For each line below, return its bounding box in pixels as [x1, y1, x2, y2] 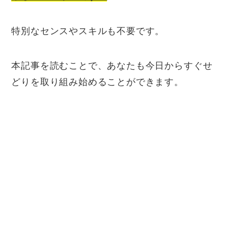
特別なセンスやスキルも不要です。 [11, 25, 165, 36]
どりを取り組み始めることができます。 [11, 76, 184, 87]
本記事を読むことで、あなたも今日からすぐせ [11, 60, 213, 71]
